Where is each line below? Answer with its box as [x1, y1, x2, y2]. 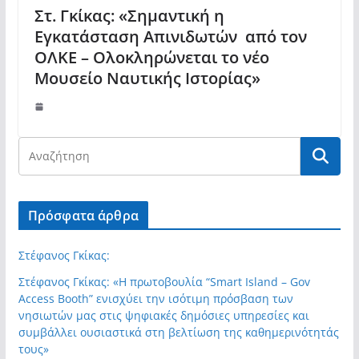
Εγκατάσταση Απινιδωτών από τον [34, 26, 307, 48]
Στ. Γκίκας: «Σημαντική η [34, 5, 224, 27]
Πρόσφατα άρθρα [27, 207, 139, 225]
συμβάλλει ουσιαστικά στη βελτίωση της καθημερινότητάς [18, 325, 339, 341]
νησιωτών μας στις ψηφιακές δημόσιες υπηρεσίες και [18, 308, 309, 324]
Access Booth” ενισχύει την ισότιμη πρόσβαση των [18, 291, 293, 307]
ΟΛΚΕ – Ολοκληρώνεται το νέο [34, 46, 269, 69]
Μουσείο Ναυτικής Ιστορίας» [34, 67, 260, 90]
